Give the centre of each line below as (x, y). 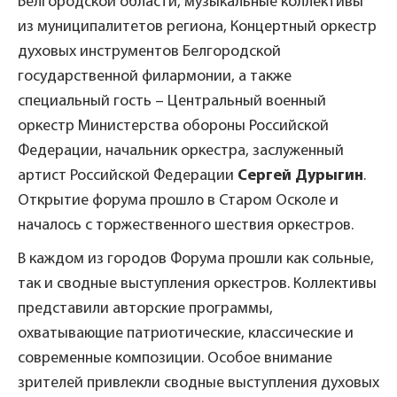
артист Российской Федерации (128, 175)
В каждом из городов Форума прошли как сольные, (196, 259)
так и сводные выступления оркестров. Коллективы (197, 284)
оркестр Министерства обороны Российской (173, 126)
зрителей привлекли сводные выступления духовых (198, 383)
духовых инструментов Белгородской (149, 51)
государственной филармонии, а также (156, 76)
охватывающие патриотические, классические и (186, 333)
